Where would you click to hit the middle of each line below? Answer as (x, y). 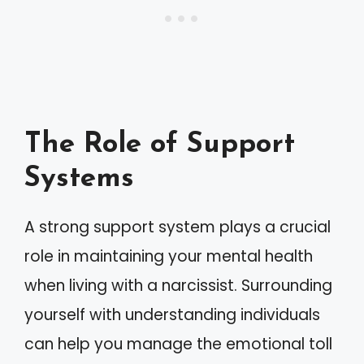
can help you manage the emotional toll (178, 344)
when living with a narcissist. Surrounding (178, 286)
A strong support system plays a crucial (178, 227)
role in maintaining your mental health (169, 256)
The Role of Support (160, 145)
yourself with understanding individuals (172, 315)
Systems (79, 179)
